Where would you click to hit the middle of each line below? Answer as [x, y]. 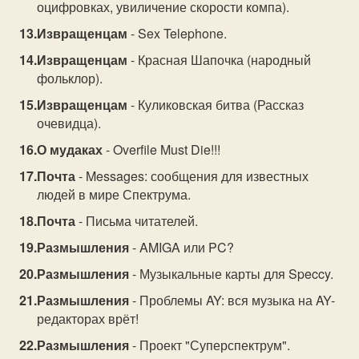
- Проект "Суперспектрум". [210, 345]
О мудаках [70, 149]
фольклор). [70, 78]
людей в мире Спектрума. [114, 194]
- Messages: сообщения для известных [192, 176]
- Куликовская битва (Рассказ [216, 105]
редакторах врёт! [88, 319]
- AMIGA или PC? [182, 247]
